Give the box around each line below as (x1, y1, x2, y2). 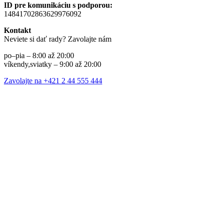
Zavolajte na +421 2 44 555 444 (4, 77, 102, 85)
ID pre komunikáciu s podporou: (4, 1, 112, 10)
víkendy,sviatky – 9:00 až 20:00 (4, 60, 101, 69)
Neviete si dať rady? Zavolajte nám (4, 35, 111, 44)
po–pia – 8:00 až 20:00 (4, 51, 74, 60)
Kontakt (4, 26, 31, 35)
